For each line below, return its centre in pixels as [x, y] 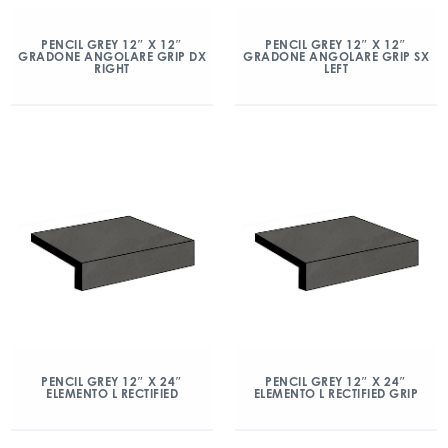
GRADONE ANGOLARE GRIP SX [336, 56]
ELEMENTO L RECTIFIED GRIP [336, 393]
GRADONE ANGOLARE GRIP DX [112, 56]
